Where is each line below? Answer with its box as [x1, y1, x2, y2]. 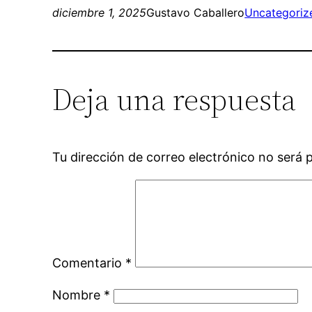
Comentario [52, 255, 126, 270]
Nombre [52, 287, 104, 302]
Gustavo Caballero [146, 5, 245, 19]
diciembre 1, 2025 [52, 5, 147, 19]
